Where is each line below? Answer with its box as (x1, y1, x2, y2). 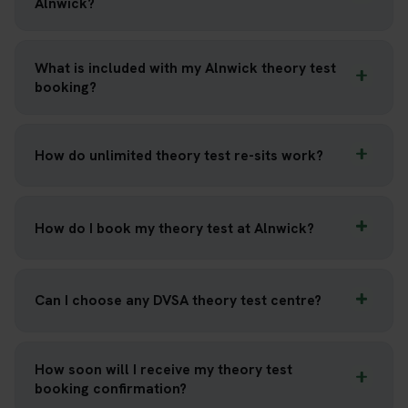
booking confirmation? (35, 378, 187, 398)
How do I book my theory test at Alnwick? (35, 218, 314, 238)
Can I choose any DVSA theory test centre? (35, 291, 321, 311)
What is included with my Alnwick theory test (35, 57, 336, 77)
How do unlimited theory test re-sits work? (35, 146, 323, 166)
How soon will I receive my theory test (35, 359, 292, 379)
